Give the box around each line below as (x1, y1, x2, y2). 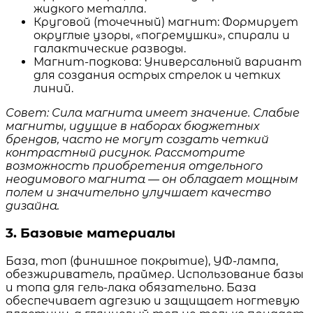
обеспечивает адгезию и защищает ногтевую (6, 294, 300, 307)
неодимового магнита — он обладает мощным (6, 172, 298, 186)
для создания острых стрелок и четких (34, 68, 280, 82)
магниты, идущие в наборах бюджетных (6, 119, 259, 133)
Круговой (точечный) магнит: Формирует (34, 15, 298, 29)
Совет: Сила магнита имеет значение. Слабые (6, 105, 300, 119)
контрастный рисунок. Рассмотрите (6, 145, 245, 159)
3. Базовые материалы (6, 225, 175, 242)
